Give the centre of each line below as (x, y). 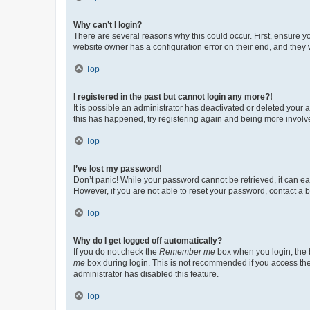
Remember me (187, 252)
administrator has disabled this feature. (146, 274)
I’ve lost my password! (118, 168)
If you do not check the (116, 252)
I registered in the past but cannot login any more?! (173, 97)
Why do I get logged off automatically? (148, 240)
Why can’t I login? (108, 25)
